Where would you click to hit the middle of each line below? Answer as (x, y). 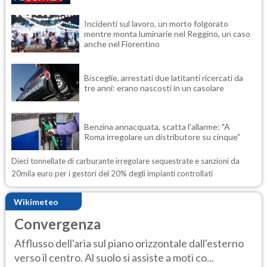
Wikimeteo (36, 201)
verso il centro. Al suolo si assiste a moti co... (114, 257)
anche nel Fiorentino (122, 44)
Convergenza (58, 224)
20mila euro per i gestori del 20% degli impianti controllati (112, 173)
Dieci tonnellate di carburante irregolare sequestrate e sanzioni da (125, 161)
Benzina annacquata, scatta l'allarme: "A (157, 126)
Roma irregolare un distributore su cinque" (162, 136)
